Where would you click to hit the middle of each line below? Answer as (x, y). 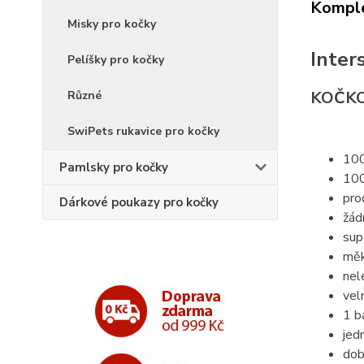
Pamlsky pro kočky (114, 167)
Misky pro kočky (112, 24)
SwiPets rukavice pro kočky (143, 131)
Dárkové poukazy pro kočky (139, 202)
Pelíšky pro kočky (116, 60)
